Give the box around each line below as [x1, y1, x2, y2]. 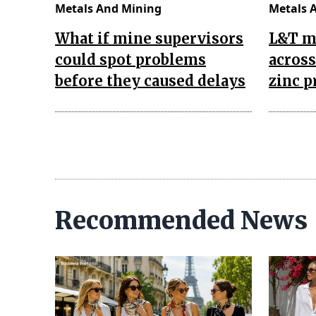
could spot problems [55, 50, 206, 68]
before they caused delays [55, 71, 245, 90]
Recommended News [55, 205, 308, 236]
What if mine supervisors [55, 29, 243, 47]
